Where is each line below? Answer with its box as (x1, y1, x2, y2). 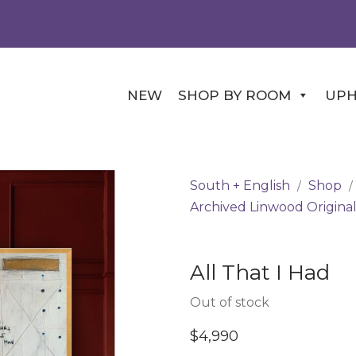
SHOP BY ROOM (178, 87, 291, 103)
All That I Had (190, 259, 330, 285)
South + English (190, 178, 290, 193)
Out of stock (190, 294, 269, 310)
